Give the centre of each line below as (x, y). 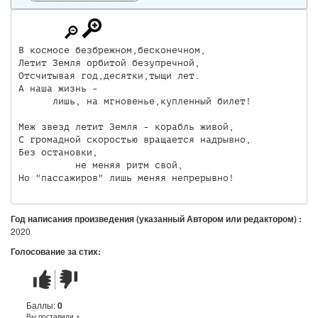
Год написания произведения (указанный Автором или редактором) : (157, 219)
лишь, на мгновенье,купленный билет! (135, 101)
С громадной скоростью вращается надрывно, (135, 139)
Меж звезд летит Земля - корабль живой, (126, 126)
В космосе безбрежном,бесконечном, (112, 50)
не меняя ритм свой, (100, 165)
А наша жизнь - (58, 88)
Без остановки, (58, 152)
